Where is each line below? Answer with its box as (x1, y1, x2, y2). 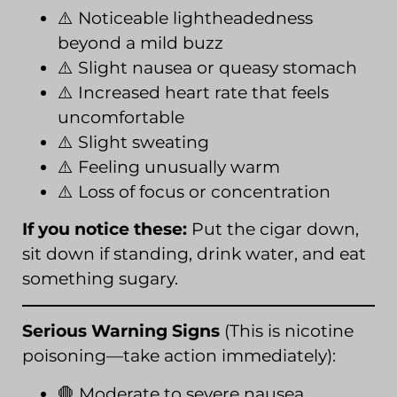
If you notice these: (22, 219, 187, 240)
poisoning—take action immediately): (22, 346, 336, 367)
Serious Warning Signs (22, 321, 220, 342)
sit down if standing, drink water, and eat (22, 244, 366, 265)
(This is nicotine (220, 321, 354, 342)
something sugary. (22, 269, 178, 290)
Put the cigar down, (187, 219, 359, 240)
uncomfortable (58, 107, 184, 128)
